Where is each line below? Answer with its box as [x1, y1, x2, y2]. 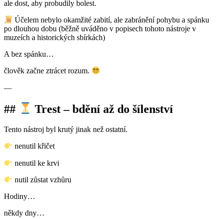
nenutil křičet [13, 142, 57, 151]
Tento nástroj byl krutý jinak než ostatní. [4, 125, 130, 134]
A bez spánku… [4, 50, 56, 59]
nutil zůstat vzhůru [13, 175, 74, 184]
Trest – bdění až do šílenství [32, 102, 174, 115]
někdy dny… [4, 209, 46, 218]
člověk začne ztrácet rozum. [4, 66, 91, 75]
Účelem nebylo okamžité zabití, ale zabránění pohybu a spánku [13, 16, 210, 24]
